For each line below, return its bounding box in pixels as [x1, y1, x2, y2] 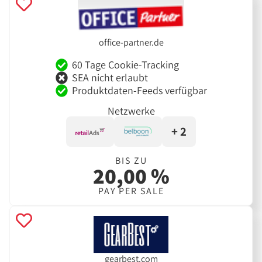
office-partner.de [98, 36, 164, 49]
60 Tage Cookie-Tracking [71, 57, 179, 71]
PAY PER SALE [98, 184, 164, 197]
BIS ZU [115, 154, 147, 167]
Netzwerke [107, 104, 155, 118]
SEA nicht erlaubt [71, 70, 148, 84]
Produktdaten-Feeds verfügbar [71, 83, 207, 97]
